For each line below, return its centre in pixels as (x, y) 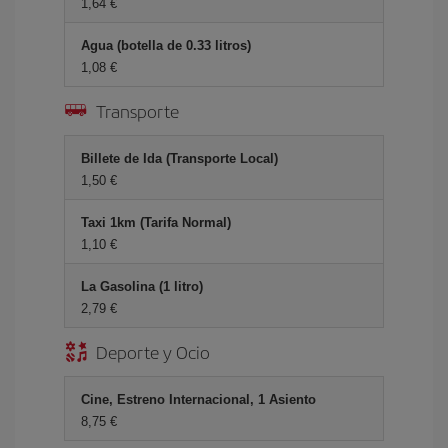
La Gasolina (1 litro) (142, 286)
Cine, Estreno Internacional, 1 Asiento (198, 399)
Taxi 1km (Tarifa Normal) (156, 222)
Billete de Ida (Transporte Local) (179, 158)
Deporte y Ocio (153, 351)
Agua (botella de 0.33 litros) (166, 45)
